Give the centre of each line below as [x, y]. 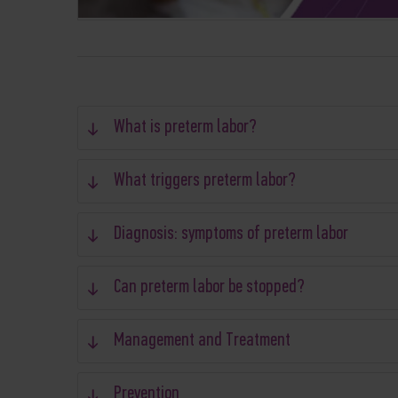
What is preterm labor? [185, 127]
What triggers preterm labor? [205, 181]
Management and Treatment [202, 341]
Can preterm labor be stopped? [209, 287]
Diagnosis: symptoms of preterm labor [231, 234]
